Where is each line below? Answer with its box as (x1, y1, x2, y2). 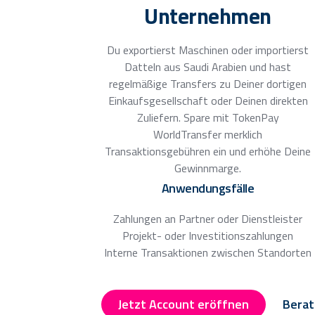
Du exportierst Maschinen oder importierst (107, 41, 309, 58)
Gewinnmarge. (174, 159, 242, 176)
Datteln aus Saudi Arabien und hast (124, 58, 292, 75)
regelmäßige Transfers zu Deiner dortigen (109, 75, 307, 92)
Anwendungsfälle (161, 178, 255, 198)
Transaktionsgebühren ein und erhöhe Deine (105, 142, 311, 160)
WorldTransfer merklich (153, 125, 263, 143)
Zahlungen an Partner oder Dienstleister (113, 210, 303, 227)
